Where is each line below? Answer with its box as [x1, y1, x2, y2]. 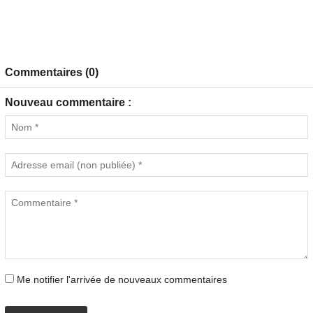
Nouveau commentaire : [5, 96, 131, 108]
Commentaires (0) [5, 66, 99, 78]
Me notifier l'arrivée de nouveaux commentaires [17, 274, 227, 286]
